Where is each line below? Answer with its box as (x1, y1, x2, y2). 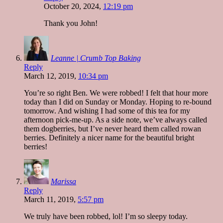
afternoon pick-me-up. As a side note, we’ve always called (24, 115, 207, 124)
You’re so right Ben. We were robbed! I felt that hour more (24, 88, 208, 97)
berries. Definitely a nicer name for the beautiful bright (24, 133, 194, 142)
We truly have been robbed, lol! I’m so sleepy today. (24, 212, 188, 221)
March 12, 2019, (24, 71, 78, 80)
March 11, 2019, (24, 195, 78, 204)
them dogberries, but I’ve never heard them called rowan (24, 124, 201, 133)
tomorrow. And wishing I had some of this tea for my (24, 106, 190, 115)
